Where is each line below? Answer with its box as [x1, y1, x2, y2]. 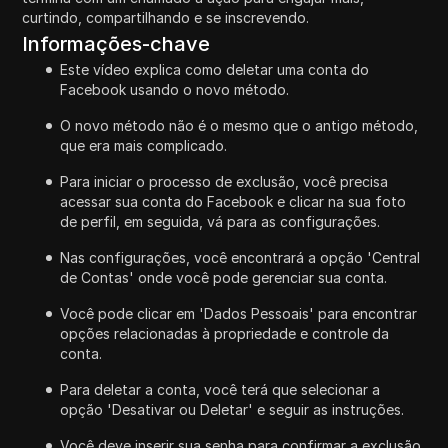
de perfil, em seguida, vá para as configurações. [60, 212, 381, 230]
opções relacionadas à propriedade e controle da [60, 324, 390, 342]
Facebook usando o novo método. [60, 80, 290, 98]
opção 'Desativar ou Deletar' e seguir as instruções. [60, 400, 405, 418]
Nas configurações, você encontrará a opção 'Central [60, 248, 421, 266]
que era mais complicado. [60, 136, 228, 154]
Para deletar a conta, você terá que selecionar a [60, 380, 381, 398]
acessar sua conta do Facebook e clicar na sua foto [60, 192, 407, 210]
